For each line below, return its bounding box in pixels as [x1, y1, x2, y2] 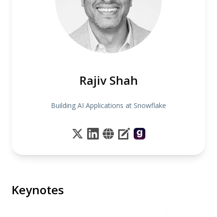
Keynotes [12, 181, 64, 198]
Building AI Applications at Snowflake [51, 100, 166, 110]
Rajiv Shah [79, 72, 138, 88]
